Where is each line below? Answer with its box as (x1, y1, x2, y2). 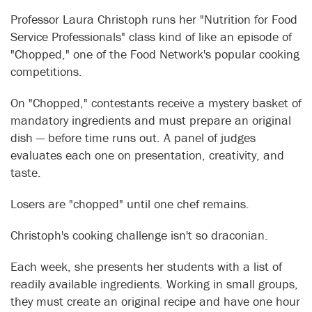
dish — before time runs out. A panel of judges (10, 130, 256, 146)
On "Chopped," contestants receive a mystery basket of (10, 95, 302, 111)
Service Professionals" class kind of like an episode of (10, 29, 292, 45)
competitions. (10, 63, 82, 80)
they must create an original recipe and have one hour (10, 293, 300, 310)
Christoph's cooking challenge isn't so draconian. (10, 227, 268, 244)
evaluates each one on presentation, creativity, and (10, 147, 284, 164)
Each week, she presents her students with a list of (10, 258, 282, 275)
